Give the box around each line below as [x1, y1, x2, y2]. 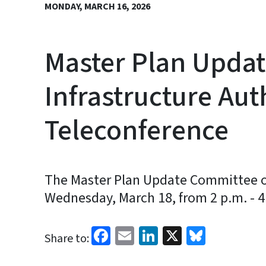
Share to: [45, 230, 89, 247]
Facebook [110, 221, 186, 248]
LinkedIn [158, 221, 227, 248]
